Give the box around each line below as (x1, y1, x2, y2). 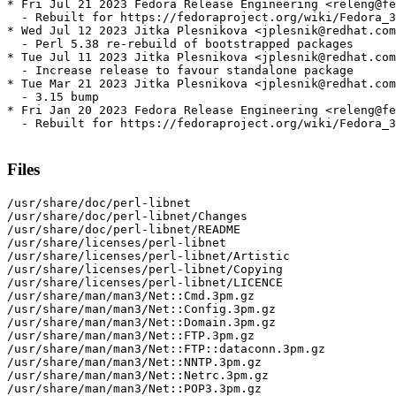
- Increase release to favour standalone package (7, 64, 354, 78)
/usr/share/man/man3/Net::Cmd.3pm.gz (7, 288, 255, 302)
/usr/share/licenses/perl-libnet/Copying (7, 262, 283, 276)
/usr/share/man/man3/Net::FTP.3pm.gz (7, 328, 255, 342)
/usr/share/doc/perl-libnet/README (7, 222, 240, 236)
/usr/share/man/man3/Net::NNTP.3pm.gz (7, 354, 262, 369)
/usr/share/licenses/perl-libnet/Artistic (7, 248, 290, 263)
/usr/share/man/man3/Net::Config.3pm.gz (7, 301, 276, 316)
